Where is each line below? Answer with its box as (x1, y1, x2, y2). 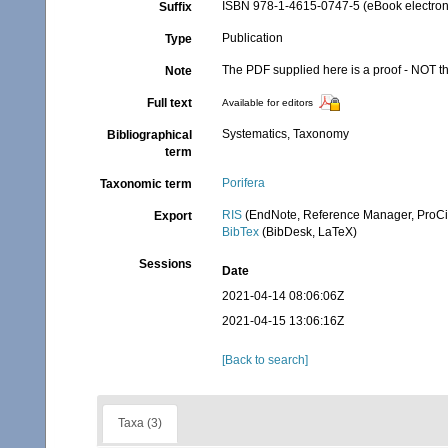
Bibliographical (107, 128, 193, 142)
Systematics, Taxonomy (222, 127, 350, 141)
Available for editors (222, 97, 314, 109)
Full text (147, 96, 193, 110)
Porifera (222, 176, 266, 190)
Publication (222, 31, 284, 45)
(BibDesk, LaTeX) (259, 225, 358, 239)
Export (154, 209, 193, 223)
